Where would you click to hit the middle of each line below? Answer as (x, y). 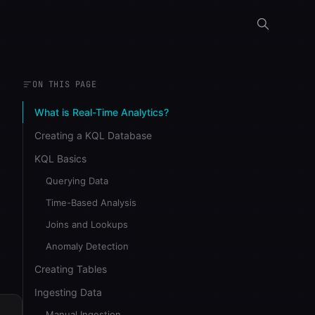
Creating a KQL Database (93, 135)
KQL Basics (60, 159)
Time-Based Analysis (91, 202)
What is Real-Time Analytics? (102, 112)
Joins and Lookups (87, 224)
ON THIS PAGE (65, 84)
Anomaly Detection (87, 246)
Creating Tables (71, 269)
